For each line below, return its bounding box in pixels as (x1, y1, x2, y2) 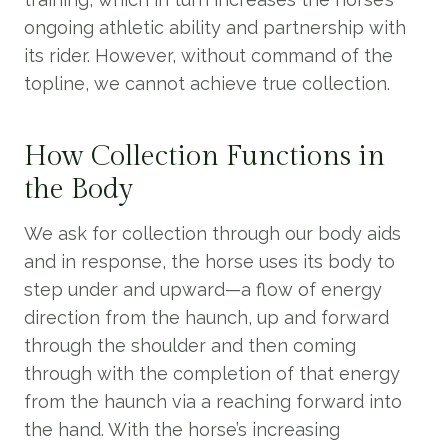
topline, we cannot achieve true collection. (24, 73, 390, 94)
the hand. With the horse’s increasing (24, 419, 340, 440)
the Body (24, 173, 133, 206)
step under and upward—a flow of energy (24, 279, 382, 300)
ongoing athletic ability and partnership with (24, 17, 406, 38)
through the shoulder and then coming (24, 335, 356, 356)
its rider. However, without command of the (24, 45, 393, 66)
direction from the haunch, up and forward (24, 307, 389, 328)
